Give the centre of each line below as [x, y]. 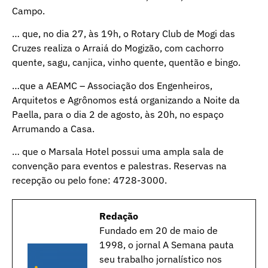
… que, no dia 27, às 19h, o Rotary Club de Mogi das [124, 34]
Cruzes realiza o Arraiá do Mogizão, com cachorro [118, 48]
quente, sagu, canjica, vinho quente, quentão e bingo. [126, 63]
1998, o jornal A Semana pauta [167, 244]
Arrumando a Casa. [53, 128]
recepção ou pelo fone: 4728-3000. [89, 180]
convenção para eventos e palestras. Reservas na [119, 165]
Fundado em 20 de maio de [159, 230]
